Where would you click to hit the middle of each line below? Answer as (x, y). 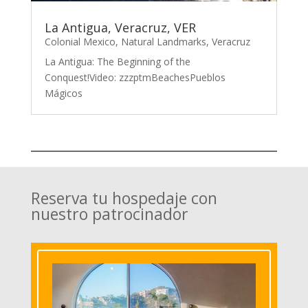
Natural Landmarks (163, 42)
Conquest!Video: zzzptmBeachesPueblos (135, 78)
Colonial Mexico (80, 42)
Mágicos (63, 93)
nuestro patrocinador (109, 214)
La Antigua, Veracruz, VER (120, 28)
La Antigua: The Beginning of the (117, 62)
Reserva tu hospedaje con (124, 198)
